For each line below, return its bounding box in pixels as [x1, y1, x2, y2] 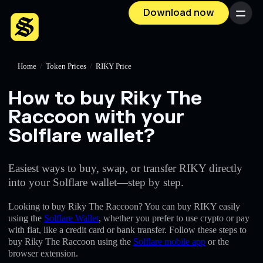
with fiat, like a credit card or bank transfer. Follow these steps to [8, 224, 247, 235]
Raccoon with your [8, 105, 184, 129]
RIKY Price [96, 62, 131, 70]
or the [205, 236, 229, 247]
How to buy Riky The [8, 86, 202, 110]
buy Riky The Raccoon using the [8, 236, 133, 247]
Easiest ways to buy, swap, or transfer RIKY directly [8, 161, 242, 174]
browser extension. [8, 248, 78, 258]
